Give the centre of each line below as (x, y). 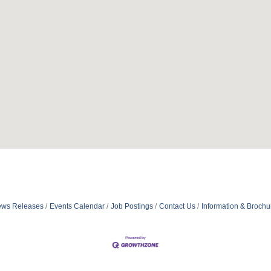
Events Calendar (77, 206)
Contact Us (177, 206)
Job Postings (132, 206)
